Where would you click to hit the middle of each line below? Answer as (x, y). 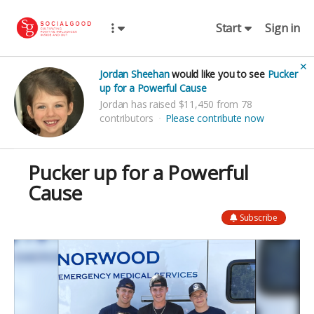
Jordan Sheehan (135, 74)
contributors (128, 118)
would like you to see (218, 74)
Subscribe (258, 217)
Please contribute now (214, 118)
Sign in (282, 28)
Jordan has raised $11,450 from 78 (176, 104)
